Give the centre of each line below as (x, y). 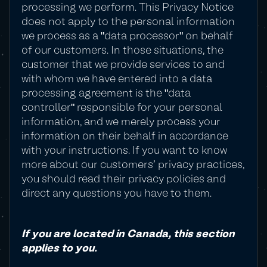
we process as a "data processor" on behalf (127, 37)
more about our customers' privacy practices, (133, 165)
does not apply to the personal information (128, 22)
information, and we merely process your (121, 122)
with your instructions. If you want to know (124, 151)
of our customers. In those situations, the (122, 51)
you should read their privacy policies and (124, 180)
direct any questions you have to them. (117, 194)
